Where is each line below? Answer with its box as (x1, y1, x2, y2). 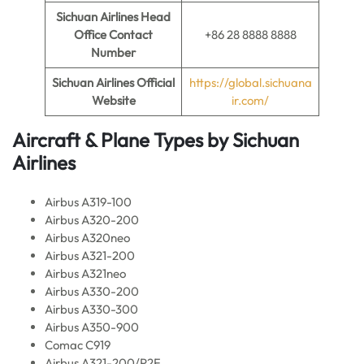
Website (91, 93, 136, 108)
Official (136, 75, 175, 90)
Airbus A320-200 (45, 212, 139, 227)
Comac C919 (45, 337, 110, 353)
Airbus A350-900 (45, 319, 139, 335)
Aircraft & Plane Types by (12, 128, 232, 152)
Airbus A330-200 (45, 284, 139, 299)
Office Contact (74, 27, 153, 42)
